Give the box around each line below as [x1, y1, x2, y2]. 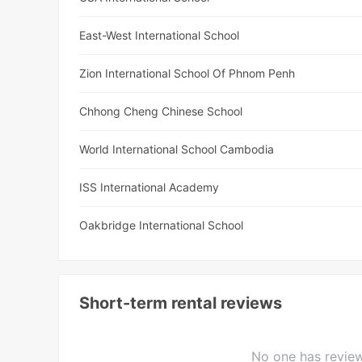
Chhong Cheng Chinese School [79, 104, 243, 119]
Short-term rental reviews [79, 293, 283, 314]
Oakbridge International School [79, 218, 244, 233]
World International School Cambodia [79, 142, 275, 157]
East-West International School [79, 28, 240, 43]
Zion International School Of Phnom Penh [79, 66, 296, 81]
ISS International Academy [79, 180, 220, 195]
